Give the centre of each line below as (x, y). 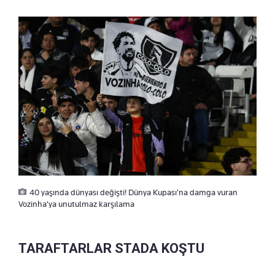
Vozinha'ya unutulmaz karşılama (76, 203)
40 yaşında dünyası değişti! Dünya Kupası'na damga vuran (134, 192)
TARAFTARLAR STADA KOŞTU (111, 248)
